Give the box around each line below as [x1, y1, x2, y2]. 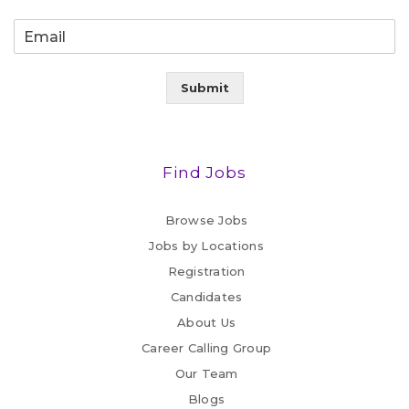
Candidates [170, 289, 243, 305]
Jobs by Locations [149, 238, 264, 254]
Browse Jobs [164, 213, 248, 228]
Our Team [174, 366, 238, 382]
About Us [177, 315, 236, 330]
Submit [180, 80, 229, 96]
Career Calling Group [141, 341, 272, 356]
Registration [167, 264, 246, 279]
